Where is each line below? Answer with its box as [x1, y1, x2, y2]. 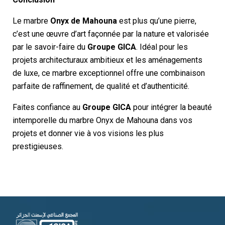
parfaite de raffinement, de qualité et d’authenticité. [13, 81, 189, 91]
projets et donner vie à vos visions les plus [13, 128, 164, 138]
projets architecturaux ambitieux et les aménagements [13, 55, 202, 65]
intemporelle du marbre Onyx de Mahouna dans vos [13, 115, 192, 125]
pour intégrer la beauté [131, 102, 212, 112]
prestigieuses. [13, 141, 63, 151]
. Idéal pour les [136, 42, 188, 52]
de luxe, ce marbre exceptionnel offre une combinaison [13, 68, 205, 78]
